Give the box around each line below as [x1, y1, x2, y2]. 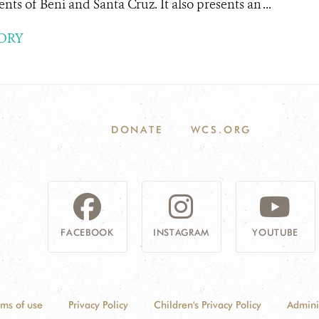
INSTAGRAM [153, 226, 209, 238]
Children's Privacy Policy [154, 298, 261, 310]
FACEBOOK [61, 226, 114, 238]
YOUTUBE [252, 226, 298, 238]
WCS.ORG [190, 123, 252, 135]
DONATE [110, 123, 163, 135]
